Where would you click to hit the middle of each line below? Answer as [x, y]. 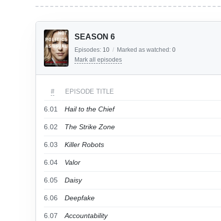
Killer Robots [84, 145]
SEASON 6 [95, 37]
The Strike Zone [90, 127]
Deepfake [80, 198]
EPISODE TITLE [90, 92]
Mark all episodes [98, 60]
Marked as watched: [145, 50]
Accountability [86, 216]
